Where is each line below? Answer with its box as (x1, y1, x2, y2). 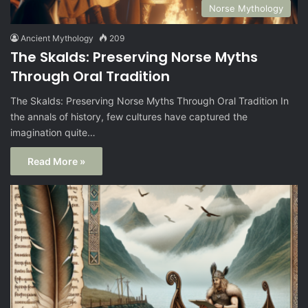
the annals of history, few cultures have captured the (10, 110, 247, 122)
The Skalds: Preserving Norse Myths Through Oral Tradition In (10, 94, 289, 107)
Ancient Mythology (21, 32, 93, 43)
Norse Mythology (209, 2, 283, 14)
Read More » (27, 155, 85, 167)
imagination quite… (10, 126, 96, 138)
